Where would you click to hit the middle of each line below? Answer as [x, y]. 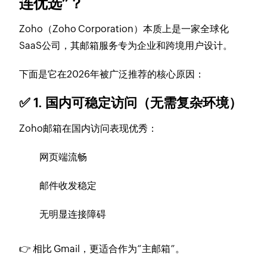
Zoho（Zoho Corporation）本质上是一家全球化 [124, 29]
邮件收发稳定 [68, 185]
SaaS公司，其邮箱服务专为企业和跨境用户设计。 [126, 45]
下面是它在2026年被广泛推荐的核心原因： [112, 74]
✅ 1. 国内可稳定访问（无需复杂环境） [131, 103]
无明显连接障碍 [73, 214]
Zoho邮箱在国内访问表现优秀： [89, 128]
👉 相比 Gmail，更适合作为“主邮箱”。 [102, 249]
